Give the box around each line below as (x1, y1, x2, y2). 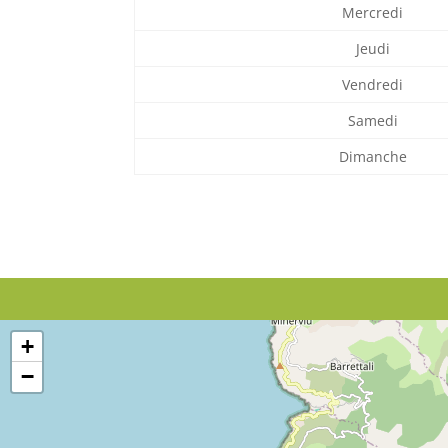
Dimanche (338, 146, 407, 166)
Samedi (347, 110, 398, 130)
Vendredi (342, 74, 404, 94)
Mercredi (342, 2, 404, 22)
